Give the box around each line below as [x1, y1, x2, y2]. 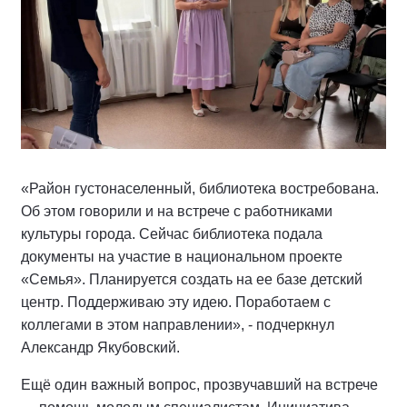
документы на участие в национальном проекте [21, 249, 342, 265]
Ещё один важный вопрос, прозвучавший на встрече [21, 377, 378, 393]
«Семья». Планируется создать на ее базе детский [21, 272, 362, 288]
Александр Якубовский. [21, 340, 180, 356]
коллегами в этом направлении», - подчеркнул [21, 317, 334, 333]
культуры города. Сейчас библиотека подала [21, 226, 323, 243]
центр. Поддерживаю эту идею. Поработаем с [21, 294, 331, 311]
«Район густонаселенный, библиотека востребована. [21, 181, 379, 197]
